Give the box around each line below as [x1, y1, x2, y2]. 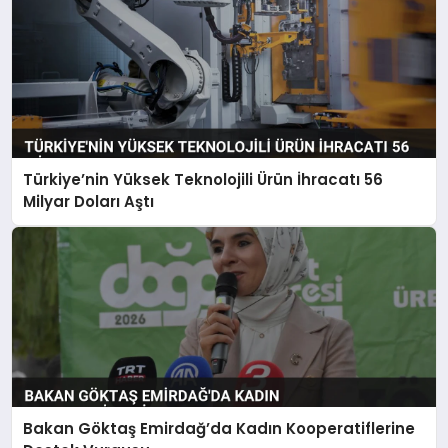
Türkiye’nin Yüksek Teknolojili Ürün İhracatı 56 [23, 169, 384, 191]
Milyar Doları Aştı [23, 191, 155, 213]
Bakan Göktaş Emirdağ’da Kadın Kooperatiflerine [23, 417, 416, 439]
